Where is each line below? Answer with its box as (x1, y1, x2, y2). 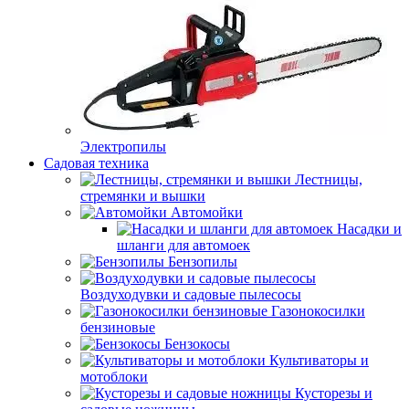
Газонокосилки (271, 303, 365, 319)
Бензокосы (164, 336, 230, 351)
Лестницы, (295, 172, 362, 187)
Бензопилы (168, 254, 237, 269)
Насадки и (337, 221, 402, 236)
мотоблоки (80, 369, 148, 384)
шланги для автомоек (117, 237, 250, 253)
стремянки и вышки (80, 188, 205, 204)
